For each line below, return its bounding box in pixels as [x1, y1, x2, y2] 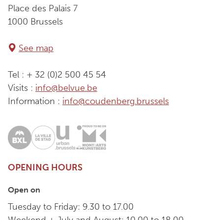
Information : [8, 95, 62, 107]
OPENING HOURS [8, 162, 82, 173]
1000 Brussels [8, 16, 63, 27]
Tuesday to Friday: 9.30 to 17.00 [8, 201, 134, 213]
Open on [8, 185, 40, 194]
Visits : [8, 82, 35, 93]
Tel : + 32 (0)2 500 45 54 [8, 69, 106, 80]
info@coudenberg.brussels [62, 95, 169, 107]
